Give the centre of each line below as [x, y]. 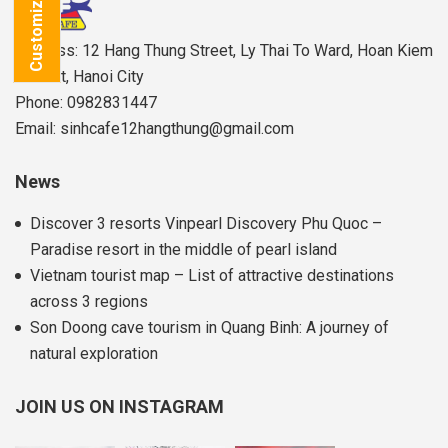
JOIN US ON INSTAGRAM [119, 407]
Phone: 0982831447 [86, 103]
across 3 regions [89, 302]
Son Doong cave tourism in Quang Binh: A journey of [209, 328]
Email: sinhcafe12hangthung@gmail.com [154, 129]
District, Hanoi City [79, 77]
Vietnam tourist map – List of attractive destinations [212, 276]
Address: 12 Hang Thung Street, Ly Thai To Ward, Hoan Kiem [224, 51]
